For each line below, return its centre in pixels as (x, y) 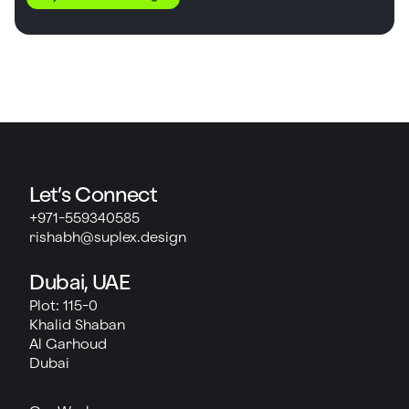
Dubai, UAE (80, 282)
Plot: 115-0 (63, 305)
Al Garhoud (68, 343)
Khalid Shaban (77, 324)
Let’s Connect (93, 194)
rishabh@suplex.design (108, 236)
